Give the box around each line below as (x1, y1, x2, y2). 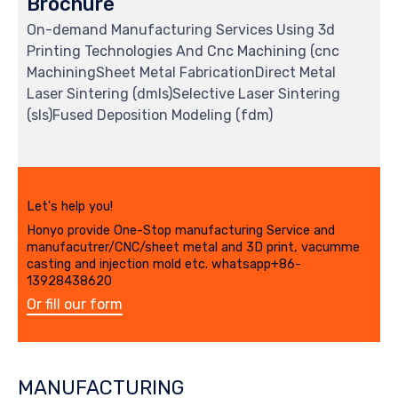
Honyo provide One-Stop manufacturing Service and (27, 223, 335, 239)
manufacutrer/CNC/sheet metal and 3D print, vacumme (27, 240, 360, 256)
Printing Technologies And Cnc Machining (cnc (27, 43, 339, 60)
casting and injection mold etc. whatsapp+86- (27, 257, 301, 273)
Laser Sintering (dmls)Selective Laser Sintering (27, 85, 340, 103)
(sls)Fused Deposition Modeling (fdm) (27, 107, 273, 124)
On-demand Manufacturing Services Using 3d (27, 21, 335, 39)
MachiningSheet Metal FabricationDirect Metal (27, 64, 336, 82)
